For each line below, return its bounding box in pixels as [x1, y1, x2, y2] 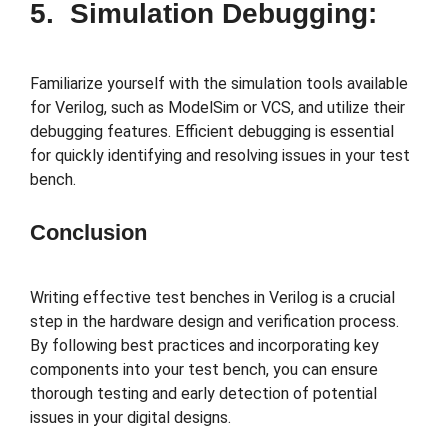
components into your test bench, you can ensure [30, 359, 378, 379]
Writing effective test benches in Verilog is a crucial [30, 287, 395, 307]
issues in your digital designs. [30, 407, 235, 427]
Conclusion [30, 220, 147, 246]
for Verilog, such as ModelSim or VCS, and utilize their [30, 97, 405, 117]
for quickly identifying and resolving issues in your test [30, 145, 410, 165]
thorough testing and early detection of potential [30, 383, 377, 403]
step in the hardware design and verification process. [30, 311, 399, 331]
